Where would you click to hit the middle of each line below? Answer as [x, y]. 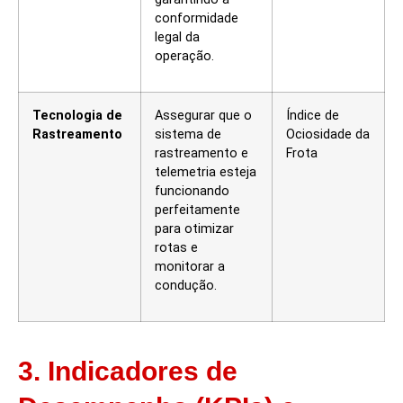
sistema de [188, 134]
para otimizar [194, 228]
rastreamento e [201, 153]
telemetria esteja [206, 172]
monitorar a [190, 266]
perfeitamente [197, 210]
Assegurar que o [203, 115]
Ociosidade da [328, 134]
